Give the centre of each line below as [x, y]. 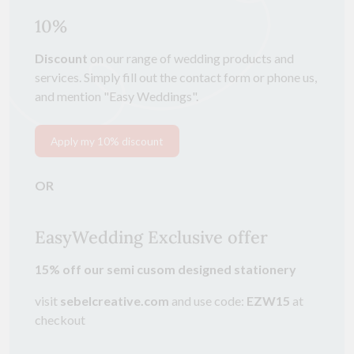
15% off [59, 269]
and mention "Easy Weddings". [117, 96]
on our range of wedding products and [191, 58]
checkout [60, 320]
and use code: [208, 301]
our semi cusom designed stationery [190, 269]
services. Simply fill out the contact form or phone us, [176, 77]
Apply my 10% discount [107, 141]
